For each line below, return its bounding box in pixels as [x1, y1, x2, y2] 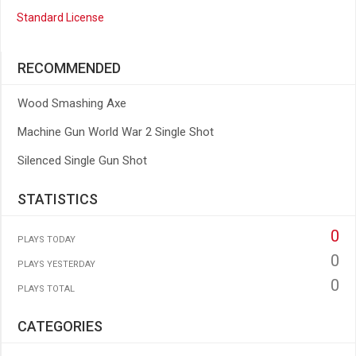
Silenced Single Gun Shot [17, 153, 147, 168]
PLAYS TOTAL [17, 284, 75, 294]
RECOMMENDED [17, 60, 121, 76]
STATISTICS [17, 191, 98, 207]
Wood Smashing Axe [17, 96, 126, 110]
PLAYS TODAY [17, 234, 75, 245]
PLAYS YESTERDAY [17, 259, 95, 269]
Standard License [17, 11, 104, 24]
